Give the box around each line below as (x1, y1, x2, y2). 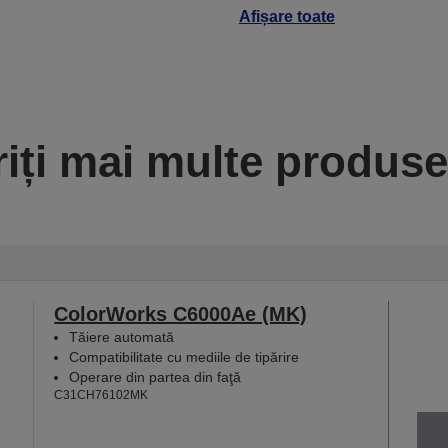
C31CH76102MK (54, 388, 149, 402)
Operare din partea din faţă (69, 369, 242, 385)
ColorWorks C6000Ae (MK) (54, 303, 308, 325)
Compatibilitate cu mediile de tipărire (69, 349, 300, 365)
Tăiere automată (69, 329, 175, 345)
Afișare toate (239, 8, 335, 25)
